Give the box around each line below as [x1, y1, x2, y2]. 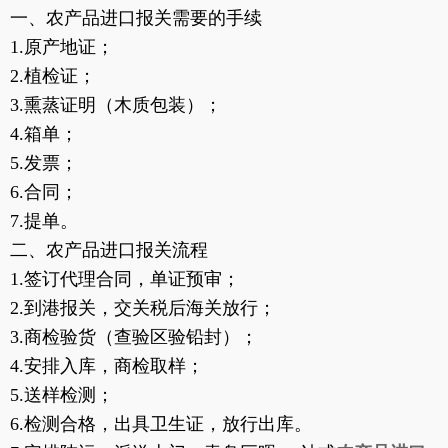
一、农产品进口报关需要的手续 [10, 8, 262, 29]
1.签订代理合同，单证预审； [10, 269, 240, 290]
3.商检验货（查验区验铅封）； [10, 327, 258, 348]
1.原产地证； [10, 37, 114, 58]
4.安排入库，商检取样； [10, 356, 204, 377]
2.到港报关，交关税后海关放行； [10, 298, 276, 319]
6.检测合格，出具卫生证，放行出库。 [10, 414, 312, 435]
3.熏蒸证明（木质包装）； [10, 95, 222, 116]
